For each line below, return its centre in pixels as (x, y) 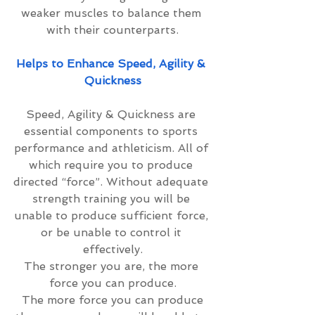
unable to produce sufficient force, (112, 216)
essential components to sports (112, 131)
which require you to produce (112, 165)
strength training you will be (112, 199)
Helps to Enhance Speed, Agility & (112, 64)
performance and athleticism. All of (112, 148)
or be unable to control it (112, 232)
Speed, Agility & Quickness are (112, 114)
